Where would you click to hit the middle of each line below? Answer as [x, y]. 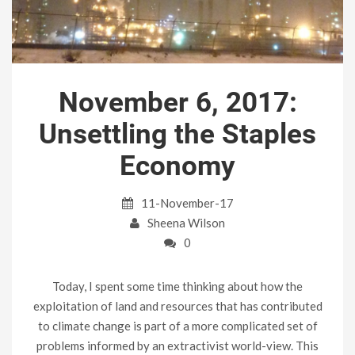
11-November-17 [186, 203]
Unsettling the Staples [177, 135]
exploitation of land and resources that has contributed [177, 306]
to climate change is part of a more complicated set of [177, 326]
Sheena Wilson [186, 223]
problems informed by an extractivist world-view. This [177, 346]
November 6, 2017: [177, 103]
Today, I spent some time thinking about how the [177, 286]
